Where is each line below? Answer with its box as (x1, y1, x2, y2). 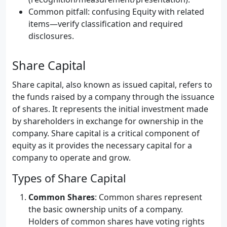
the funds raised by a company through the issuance (12, 91, 214, 102)
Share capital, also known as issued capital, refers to (12, 79, 212, 90)
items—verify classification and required (28, 18, 183, 29)
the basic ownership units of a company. (28, 204, 183, 215)
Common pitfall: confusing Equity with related (28, 6, 204, 17)
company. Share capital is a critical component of (12, 128, 200, 139)
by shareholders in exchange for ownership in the (12, 116, 203, 127)
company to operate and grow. (12, 152, 131, 163)
